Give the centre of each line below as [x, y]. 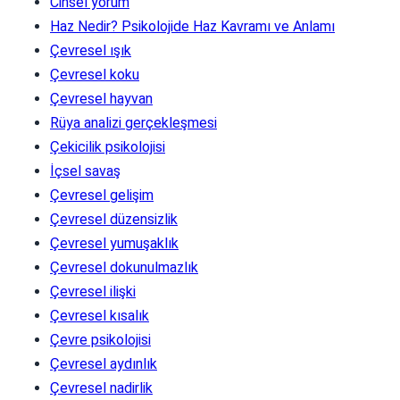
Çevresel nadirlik [101, 387]
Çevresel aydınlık [104, 363]
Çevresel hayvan [101, 98]
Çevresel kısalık [100, 315]
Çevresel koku [95, 74]
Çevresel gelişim [102, 195]
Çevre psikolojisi [100, 339]
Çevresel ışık [91, 50]
